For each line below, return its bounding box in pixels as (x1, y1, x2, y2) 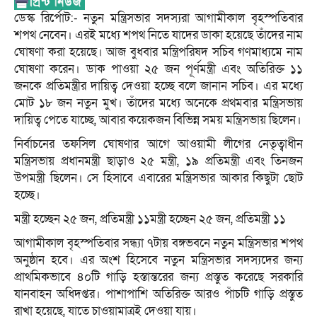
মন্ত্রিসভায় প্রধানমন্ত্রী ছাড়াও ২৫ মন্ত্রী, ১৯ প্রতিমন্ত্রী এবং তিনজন (14, 153, 303, 170)
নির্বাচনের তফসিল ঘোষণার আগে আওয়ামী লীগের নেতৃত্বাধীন (14, 136, 303, 153)
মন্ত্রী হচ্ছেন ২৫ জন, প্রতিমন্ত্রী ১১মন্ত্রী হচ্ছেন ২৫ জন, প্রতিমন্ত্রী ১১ (14, 211, 286, 228)
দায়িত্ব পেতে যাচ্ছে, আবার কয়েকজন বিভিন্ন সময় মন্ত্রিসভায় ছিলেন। (14, 112, 301, 129)
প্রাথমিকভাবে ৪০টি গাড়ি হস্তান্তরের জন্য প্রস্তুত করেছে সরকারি (14, 269, 303, 286)
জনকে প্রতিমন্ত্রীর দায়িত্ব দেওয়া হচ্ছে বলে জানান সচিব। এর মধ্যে (14, 78, 303, 95)
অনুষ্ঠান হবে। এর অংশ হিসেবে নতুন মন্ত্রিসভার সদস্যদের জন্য (14, 252, 303, 269)
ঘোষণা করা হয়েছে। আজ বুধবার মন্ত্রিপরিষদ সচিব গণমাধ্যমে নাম (14, 44, 303, 61)
